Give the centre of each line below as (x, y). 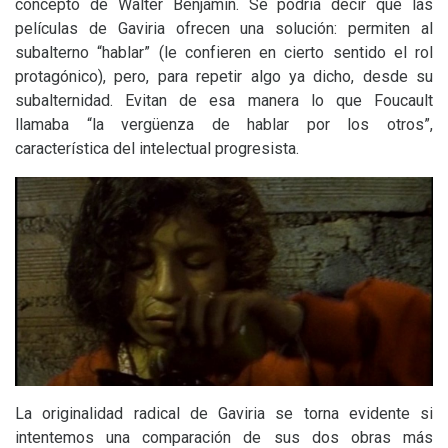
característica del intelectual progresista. (157, 148)
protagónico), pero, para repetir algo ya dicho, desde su (224, 76)
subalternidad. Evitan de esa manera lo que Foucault (224, 100)
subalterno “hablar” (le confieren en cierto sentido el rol (224, 52)
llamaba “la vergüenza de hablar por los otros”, (224, 124)
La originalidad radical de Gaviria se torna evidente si (224, 413)
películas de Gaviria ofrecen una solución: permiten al (224, 28)
